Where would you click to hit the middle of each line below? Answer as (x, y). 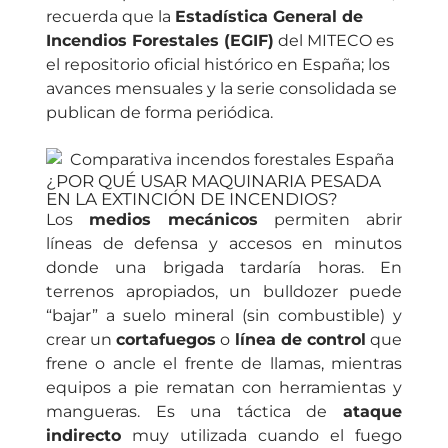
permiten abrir (330, 220)
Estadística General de (269, 17)
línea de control (300, 340)
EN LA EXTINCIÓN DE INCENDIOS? (192, 199)
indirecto (83, 436)
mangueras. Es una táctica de (194, 412)
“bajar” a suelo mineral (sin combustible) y (224, 316)
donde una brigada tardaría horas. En (224, 268)
